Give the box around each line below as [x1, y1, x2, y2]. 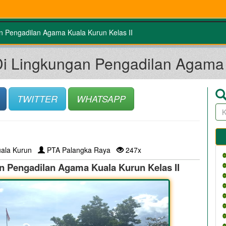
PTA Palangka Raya [44, 144, 117, 155]
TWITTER [17, 92, 58, 105]
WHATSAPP [76, 92, 126, 105]
